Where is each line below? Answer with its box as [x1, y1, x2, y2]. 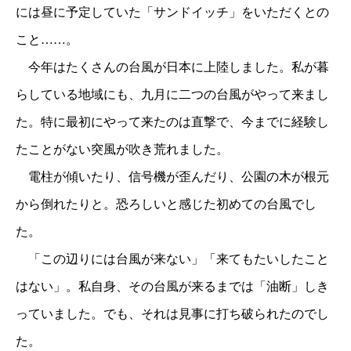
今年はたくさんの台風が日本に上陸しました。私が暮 [16, 60, 329, 74]
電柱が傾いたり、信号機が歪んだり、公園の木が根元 [16, 170, 329, 184]
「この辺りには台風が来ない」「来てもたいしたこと [16, 252, 329, 266]
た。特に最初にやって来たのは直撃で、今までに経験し [16, 115, 329, 129]
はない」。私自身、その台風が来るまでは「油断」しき [16, 280, 329, 294]
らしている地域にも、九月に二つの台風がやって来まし [16, 88, 329, 102]
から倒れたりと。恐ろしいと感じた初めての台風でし [16, 197, 317, 212]
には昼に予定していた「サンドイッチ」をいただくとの [16, 5, 329, 20]
